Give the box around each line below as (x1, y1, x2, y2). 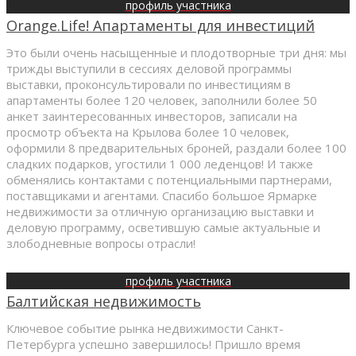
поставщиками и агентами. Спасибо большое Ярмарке (6, 187, 317, 203)
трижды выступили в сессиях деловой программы (6, 60, 292, 76)
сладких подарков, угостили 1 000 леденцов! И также (6, 155, 313, 172)
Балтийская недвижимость (6, 291, 201, 311)
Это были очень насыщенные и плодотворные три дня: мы (6, 44, 346, 60)
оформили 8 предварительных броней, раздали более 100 (6, 139, 346, 156)
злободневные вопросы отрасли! (6, 234, 195, 251)
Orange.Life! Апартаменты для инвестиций (6, 15, 315, 35)
